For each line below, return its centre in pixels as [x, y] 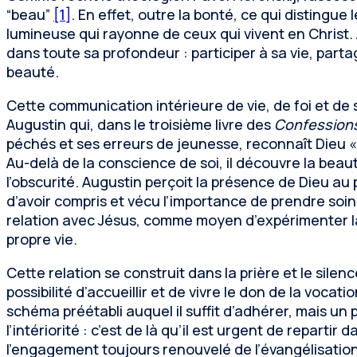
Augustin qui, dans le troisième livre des [140, 124]
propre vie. [42, 239]
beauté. [33, 72]
